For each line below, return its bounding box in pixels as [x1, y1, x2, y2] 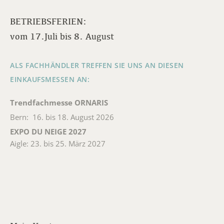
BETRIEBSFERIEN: [10, 16, 86, 27]
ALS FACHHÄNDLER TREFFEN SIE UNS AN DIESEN [10, 60, 184, 70]
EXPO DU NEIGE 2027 [10, 126, 86, 137]
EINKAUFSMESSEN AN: [10, 74, 92, 84]
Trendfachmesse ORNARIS [10, 97, 108, 108]
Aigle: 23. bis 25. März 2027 [10, 138, 105, 149]
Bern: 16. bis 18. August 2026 [10, 112, 114, 122]
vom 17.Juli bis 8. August [10, 31, 114, 42]
